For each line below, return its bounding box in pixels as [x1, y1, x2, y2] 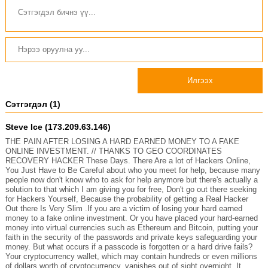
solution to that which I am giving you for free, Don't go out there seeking [5, 185, 257, 194]
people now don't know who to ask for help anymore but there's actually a [5, 175, 258, 185]
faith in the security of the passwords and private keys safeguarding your [5, 233, 257, 242]
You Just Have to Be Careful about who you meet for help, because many [5, 166, 260, 175]
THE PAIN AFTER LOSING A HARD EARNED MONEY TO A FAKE [5, 137, 239, 147]
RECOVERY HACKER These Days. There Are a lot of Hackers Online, [5, 156, 251, 166]
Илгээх [187, 76, 214, 86]
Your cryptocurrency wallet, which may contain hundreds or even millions [5, 252, 257, 261]
